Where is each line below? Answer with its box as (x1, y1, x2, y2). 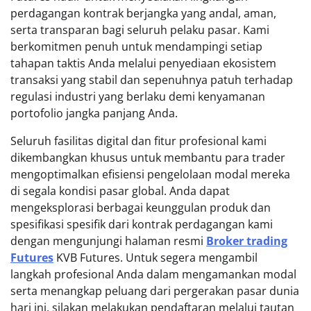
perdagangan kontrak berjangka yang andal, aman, (10, 5, 276, 21)
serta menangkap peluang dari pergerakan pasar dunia (10, 283, 299, 299)
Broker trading (206, 233, 287, 249)
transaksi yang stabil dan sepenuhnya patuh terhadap (10, 72, 293, 87)
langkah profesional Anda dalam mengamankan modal (10, 266, 296, 282)
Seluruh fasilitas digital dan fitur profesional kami (10, 133, 267, 149)
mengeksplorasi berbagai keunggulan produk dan (10, 199, 271, 215)
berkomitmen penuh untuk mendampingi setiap (10, 38, 262, 54)
